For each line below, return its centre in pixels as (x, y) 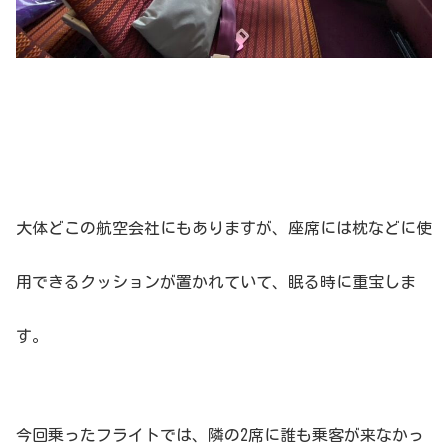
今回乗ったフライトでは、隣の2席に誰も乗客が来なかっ (220, 435)
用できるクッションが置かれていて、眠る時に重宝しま (216, 282)
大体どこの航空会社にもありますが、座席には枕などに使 (224, 228)
